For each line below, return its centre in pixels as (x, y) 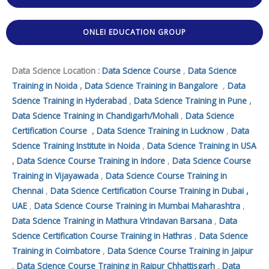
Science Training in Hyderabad (69, 100)
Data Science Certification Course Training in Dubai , (150, 190)
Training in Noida (45, 85)
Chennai (28, 190)
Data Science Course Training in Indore (91, 160)
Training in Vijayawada (55, 175)
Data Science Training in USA (202, 145)
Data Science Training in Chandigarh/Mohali (95, 115)
